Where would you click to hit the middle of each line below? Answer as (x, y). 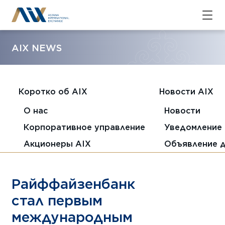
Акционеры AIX (57, 143)
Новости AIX (186, 92)
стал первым (57, 200)
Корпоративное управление (84, 127)
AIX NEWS (37, 47)
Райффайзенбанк (74, 184)
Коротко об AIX (53, 92)
